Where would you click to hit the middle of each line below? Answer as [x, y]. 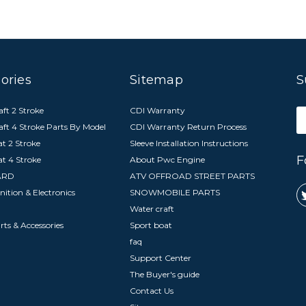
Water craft [152, 209]
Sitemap [156, 80]
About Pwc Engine [168, 159]
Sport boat [151, 225]
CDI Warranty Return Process [189, 127]
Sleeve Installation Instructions [189, 143]
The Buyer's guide [165, 274]
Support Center [161, 258]
